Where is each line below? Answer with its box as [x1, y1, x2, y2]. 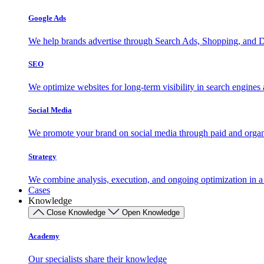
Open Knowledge [122, 207, 180, 217]
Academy [28, 231, 60, 240]
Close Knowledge [47, 207, 105, 217]
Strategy [28, 151, 57, 161]
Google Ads [28, 13, 66, 22]
